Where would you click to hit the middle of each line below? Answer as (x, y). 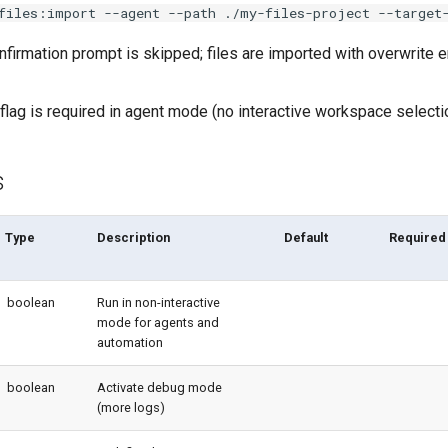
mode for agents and (158, 322)
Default (306, 237)
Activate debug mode (159, 387)
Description (133, 237)
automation (130, 342)
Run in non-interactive (158, 302)
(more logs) (131, 407)
